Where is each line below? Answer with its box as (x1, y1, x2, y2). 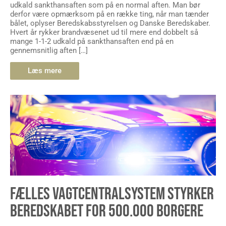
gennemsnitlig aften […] (10, 45, 88, 55)
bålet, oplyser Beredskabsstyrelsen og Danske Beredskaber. (10, 18, 210, 28)
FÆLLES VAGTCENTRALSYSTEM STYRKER (10, 184, 214, 205)
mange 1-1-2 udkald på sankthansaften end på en (10, 36, 174, 46)
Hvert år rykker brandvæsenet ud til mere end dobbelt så (10, 27, 198, 37)
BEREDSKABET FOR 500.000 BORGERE (10, 201, 203, 222)
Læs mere (28, 66, 62, 76)
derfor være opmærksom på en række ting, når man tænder (10, 9, 209, 19)
